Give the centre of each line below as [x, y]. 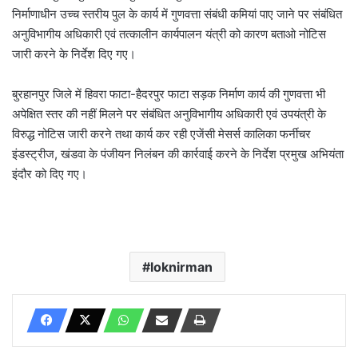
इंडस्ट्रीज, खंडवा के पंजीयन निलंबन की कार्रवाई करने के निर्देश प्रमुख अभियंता [178, 153]
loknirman [181, 267]
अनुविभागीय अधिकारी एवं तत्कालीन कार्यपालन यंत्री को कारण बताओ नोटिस [169, 34]
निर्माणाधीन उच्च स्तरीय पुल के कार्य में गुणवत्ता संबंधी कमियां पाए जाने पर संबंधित [177, 14]
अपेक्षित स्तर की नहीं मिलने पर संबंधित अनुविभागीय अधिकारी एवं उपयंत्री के [169, 113]
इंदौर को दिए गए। [50, 173]
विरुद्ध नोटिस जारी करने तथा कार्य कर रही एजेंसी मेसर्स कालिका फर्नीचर [161, 133]
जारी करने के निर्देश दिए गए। [74, 54]
